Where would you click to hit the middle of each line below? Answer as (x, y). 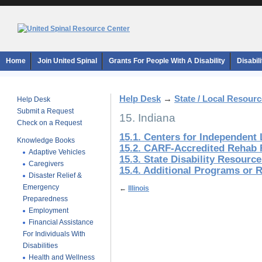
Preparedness (45, 199)
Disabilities (40, 246)
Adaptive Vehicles (57, 152)
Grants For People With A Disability (167, 61)
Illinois (139, 188)
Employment (49, 211)
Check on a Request (49, 123)
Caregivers (46, 164)
